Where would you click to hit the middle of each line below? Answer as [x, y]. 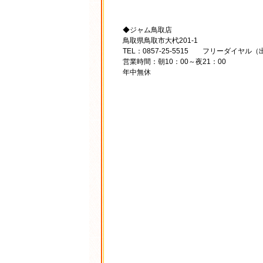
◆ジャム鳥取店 [147, 30]
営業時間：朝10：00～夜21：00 [174, 62]
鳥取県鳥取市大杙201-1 [160, 41]
